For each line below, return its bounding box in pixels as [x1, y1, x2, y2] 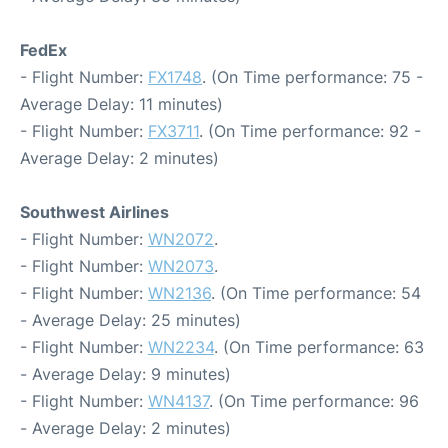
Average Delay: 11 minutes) [20, 94, 223, 114]
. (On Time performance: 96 [209, 391, 419, 411]
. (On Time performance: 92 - [199, 121, 421, 141]
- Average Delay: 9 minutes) [20, 364, 231, 384]
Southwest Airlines [20, 202, 169, 222]
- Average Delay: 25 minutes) [20, 310, 241, 330]
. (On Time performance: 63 [214, 337, 424, 357]
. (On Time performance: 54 [211, 283, 421, 303]
